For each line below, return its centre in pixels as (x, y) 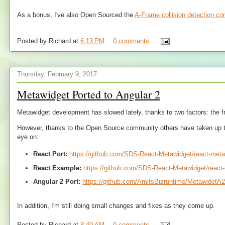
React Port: (50, 154)
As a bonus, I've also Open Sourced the (76, 15)
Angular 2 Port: (57, 182)
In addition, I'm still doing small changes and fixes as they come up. (116, 205)
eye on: (28, 137)
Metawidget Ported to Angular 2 (88, 94)
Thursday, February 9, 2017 (57, 74)
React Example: (58, 168)
